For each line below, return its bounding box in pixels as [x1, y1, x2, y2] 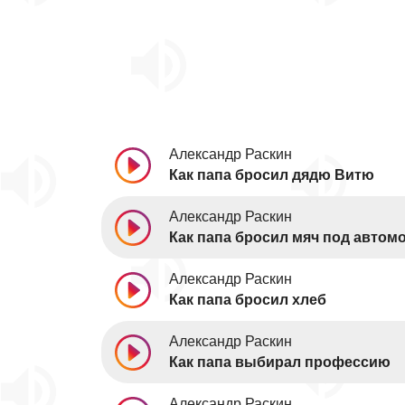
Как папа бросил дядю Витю [169, 167, 374, 183]
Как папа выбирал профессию [169, 354, 391, 370]
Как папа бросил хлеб [169, 292, 326, 307]
